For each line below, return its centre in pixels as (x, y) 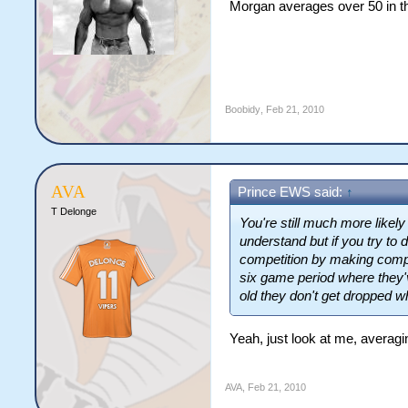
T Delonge (74, 211)
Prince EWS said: (292, 192)
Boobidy (243, 109)
